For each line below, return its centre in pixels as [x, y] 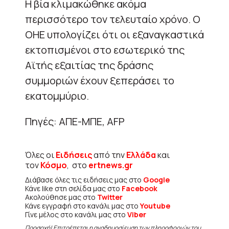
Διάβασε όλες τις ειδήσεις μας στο [84, 179]
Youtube [155, 205]
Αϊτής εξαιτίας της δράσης [89, 65]
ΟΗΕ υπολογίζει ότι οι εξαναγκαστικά [114, 34]
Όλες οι [40, 155]
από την [110, 155]
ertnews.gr [111, 165]
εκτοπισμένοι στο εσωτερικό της [105, 50]
